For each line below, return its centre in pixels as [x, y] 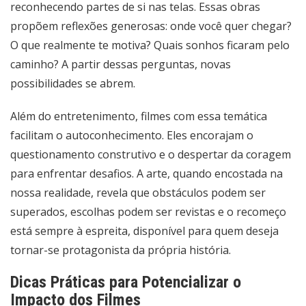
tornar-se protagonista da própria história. [121, 250]
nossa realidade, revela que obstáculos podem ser [138, 192]
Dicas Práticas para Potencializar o [126, 282]
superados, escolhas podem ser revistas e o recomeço [148, 211]
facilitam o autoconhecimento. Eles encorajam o [132, 135]
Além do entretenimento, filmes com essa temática [139, 116]
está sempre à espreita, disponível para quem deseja [144, 231]
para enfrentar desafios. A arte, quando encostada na [147, 173]
